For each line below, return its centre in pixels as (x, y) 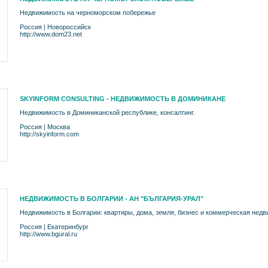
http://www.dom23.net (51, 34)
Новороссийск (69, 27)
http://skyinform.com (49, 134)
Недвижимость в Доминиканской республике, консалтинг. (107, 112)
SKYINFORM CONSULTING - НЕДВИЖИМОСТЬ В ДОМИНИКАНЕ (123, 99)
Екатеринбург (68, 227)
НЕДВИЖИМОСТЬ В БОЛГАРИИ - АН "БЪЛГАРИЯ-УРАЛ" (112, 199)
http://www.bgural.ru (48, 234)
